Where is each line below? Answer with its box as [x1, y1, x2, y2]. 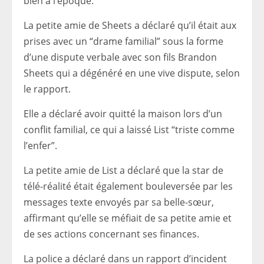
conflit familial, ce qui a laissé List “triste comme [24, 123, 235, 136]
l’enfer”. [24, 139, 57, 152]
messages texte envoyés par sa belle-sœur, [24, 196, 214, 209]
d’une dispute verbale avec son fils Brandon [24, 51, 217, 64]
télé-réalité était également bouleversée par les [24, 180, 233, 193]
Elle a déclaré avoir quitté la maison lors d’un [24, 107, 222, 120]
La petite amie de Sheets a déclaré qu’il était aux [24, 19, 236, 32]
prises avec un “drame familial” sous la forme [24, 35, 223, 48]
